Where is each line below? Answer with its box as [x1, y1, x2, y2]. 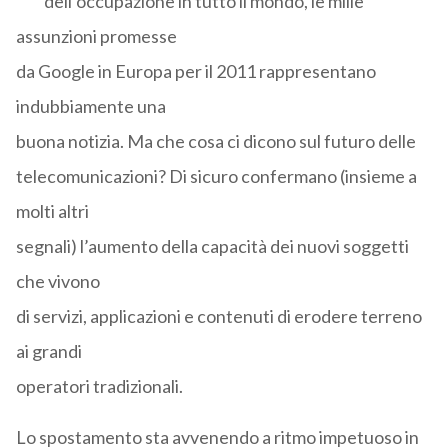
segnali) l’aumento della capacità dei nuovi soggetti [15, 235, 409, 258]
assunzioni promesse [15, 25, 177, 48]
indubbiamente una [15, 95, 166, 118]
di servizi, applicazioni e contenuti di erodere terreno [15, 305, 422, 328]
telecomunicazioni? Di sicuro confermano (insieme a [15, 165, 417, 188]
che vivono [15, 270, 100, 293]
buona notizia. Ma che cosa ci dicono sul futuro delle [15, 130, 416, 153]
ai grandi [15, 340, 82, 363]
